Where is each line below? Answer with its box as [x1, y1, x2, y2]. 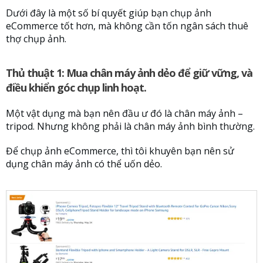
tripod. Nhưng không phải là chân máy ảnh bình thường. [6, 120, 255, 133]
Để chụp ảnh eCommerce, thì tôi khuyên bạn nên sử [6, 144, 234, 158]
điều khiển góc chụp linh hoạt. [6, 80, 146, 95]
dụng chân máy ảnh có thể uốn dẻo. [6, 157, 162, 171]
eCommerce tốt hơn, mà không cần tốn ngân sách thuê [6, 19, 248, 33]
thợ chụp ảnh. [6, 32, 66, 46]
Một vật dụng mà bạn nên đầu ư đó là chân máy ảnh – [6, 107, 243, 120]
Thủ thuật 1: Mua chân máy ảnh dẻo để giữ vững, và [6, 66, 252, 80]
